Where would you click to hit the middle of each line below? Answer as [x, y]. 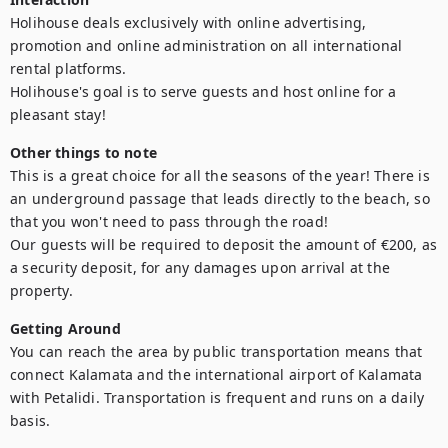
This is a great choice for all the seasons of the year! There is [220, 175]
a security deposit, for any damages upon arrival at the [200, 267]
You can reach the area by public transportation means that [216, 351]
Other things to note [83, 152]
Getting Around [65, 328]
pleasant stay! [58, 114]
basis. [30, 420]
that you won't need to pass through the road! [169, 221]
